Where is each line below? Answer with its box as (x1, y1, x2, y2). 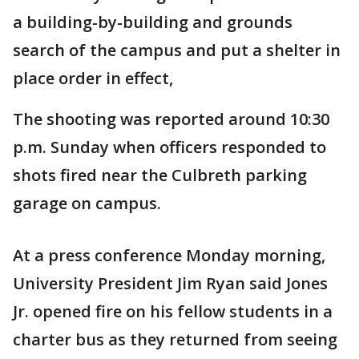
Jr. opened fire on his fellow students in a (13, 301, 333, 322)
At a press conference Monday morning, (13, 244, 325, 266)
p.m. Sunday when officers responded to (13, 136, 326, 158)
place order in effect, (13, 67, 173, 89)
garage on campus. (13, 192, 161, 214)
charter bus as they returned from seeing (13, 329, 337, 350)
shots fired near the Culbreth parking (13, 164, 307, 186)
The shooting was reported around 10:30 (13, 108, 329, 130)
